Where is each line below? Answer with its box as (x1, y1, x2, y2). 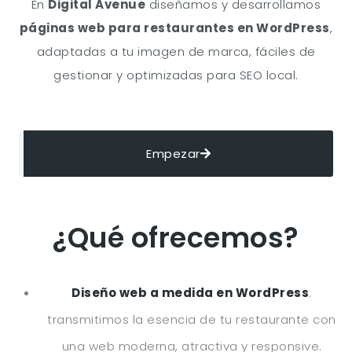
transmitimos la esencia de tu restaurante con (47, 311, 336, 328)
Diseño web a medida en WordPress (71, 284, 310, 301)
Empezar (146, 145, 200, 162)
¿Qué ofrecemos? (53, 218, 299, 257)
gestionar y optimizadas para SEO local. (53, 67, 299, 83)
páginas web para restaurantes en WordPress (19, 20, 330, 36)
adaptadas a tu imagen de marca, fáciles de (36, 43, 316, 60)
